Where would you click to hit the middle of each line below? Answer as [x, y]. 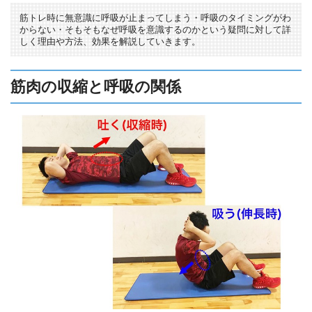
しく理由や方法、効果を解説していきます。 [110, 42]
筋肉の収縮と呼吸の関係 [96, 87]
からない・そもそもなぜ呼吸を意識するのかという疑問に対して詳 [155, 30]
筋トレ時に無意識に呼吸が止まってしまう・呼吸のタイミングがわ [155, 18]
